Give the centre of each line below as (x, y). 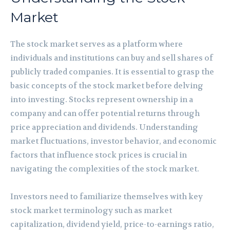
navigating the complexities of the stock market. (105, 169)
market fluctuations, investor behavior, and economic (113, 141)
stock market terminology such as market (91, 210)
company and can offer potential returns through (105, 113)
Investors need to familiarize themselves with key (107, 196)
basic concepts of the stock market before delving (107, 85)
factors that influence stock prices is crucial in (99, 155)
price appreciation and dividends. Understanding (104, 127)
